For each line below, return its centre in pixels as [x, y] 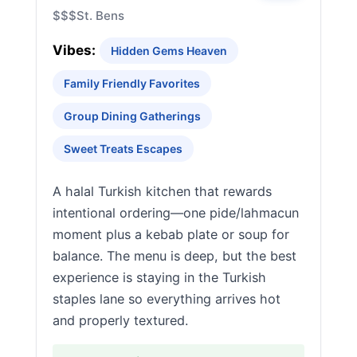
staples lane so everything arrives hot [167, 299]
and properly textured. [120, 320]
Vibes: [74, 50]
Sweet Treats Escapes [123, 149]
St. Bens [100, 16]
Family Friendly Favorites [132, 83]
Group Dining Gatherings [132, 116]
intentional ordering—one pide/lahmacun [176, 213]
